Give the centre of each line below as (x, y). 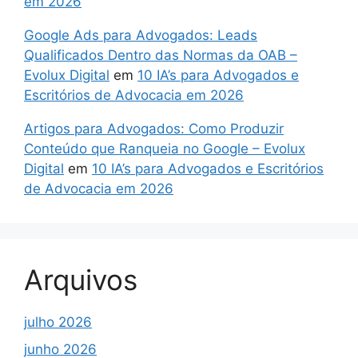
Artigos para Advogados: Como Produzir (154, 129)
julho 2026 (58, 322)
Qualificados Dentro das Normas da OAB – (161, 56)
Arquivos (81, 280)
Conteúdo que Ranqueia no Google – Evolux (165, 149)
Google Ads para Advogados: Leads (141, 36)
